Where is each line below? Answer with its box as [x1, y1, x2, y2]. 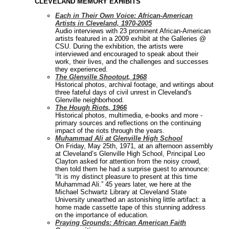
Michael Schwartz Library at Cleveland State [55, 188, 187, 196]
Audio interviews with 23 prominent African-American [55, 27, 211, 35]
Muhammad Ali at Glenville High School [55, 134, 183, 143]
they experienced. [55, 65, 108, 74]
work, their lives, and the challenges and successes [55, 58, 209, 66]
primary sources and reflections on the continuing [55, 119, 201, 127]
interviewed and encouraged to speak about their [55, 50, 199, 58]
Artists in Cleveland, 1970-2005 [55, 19, 152, 28]
